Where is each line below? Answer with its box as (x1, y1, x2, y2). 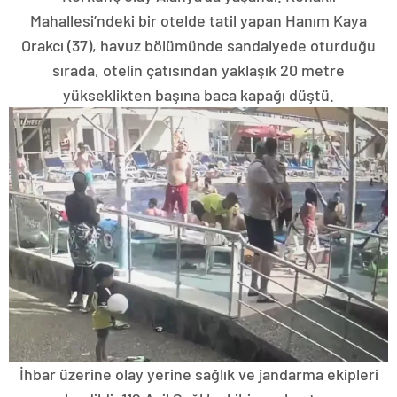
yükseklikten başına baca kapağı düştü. (63, 84, 334, 105)
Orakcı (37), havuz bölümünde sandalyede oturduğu (21, 35, 376, 55)
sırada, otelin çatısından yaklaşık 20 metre (52, 59, 345, 80)
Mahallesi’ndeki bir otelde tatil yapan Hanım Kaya (30, 10, 367, 30)
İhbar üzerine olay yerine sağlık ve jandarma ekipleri (19, 364, 378, 385)
